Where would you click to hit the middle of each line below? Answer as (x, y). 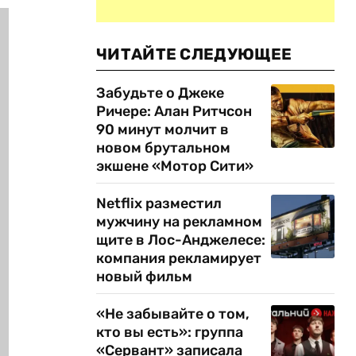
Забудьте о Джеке (160, 93)
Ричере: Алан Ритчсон (174, 111)
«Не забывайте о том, (173, 314)
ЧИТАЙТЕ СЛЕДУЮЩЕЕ (194, 54)
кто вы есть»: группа (170, 332)
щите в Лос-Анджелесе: (181, 240)
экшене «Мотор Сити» (175, 166)
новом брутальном (163, 148)
